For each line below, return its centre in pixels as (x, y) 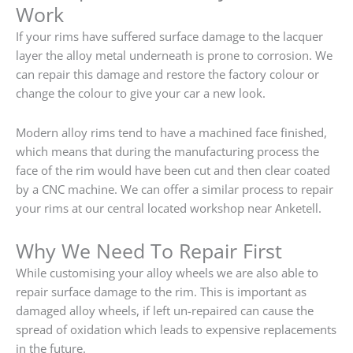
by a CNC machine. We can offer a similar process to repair (175, 190)
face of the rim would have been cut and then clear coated (173, 171)
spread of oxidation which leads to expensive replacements (176, 329)
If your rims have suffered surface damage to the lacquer (169, 37)
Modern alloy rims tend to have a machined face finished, (171, 133)
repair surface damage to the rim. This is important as (161, 291)
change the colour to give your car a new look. (141, 93)
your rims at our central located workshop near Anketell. (169, 208)
